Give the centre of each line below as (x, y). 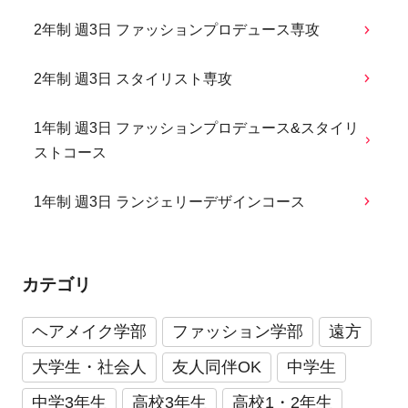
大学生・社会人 (89, 367)
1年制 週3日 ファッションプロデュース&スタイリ (197, 127)
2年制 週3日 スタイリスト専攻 (133, 78)
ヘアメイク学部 (89, 331)
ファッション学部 (237, 331)
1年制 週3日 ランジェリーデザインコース (170, 201)
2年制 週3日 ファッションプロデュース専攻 (177, 30)
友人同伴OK (216, 367)
